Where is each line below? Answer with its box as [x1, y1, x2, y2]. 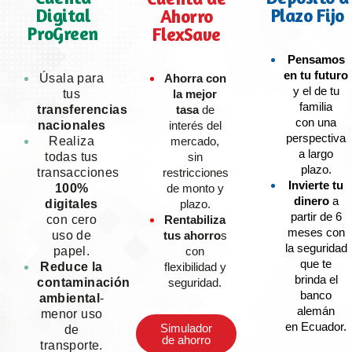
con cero [46, 212, 97, 226]
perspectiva [286, 130, 346, 145]
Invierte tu [288, 178, 344, 192]
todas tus [45, 149, 98, 163]
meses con [287, 225, 345, 239]
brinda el [294, 272, 338, 286]
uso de [51, 228, 92, 242]
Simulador [160, 321, 213, 335]
